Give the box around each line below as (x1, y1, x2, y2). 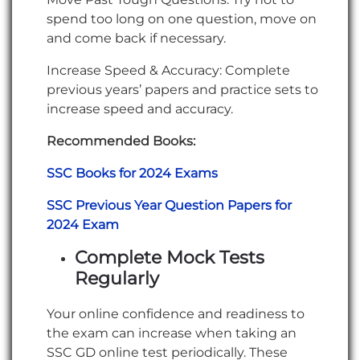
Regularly (75, 268, 160, 290)
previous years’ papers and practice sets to (47, 82, 318, 98)
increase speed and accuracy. (47, 101, 233, 117)
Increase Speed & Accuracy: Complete (47, 63, 290, 79)
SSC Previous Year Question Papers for (47, 198, 292, 214)
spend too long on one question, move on (47, 11, 317, 27)
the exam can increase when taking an (47, 325, 297, 342)
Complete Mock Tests (75, 247, 265, 269)
